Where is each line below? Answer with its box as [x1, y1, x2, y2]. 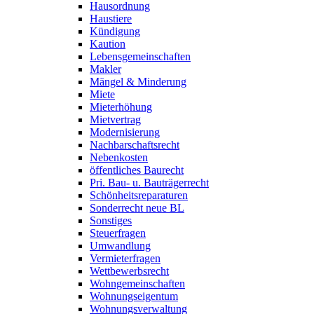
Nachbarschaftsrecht [90, 139, 179, 151]
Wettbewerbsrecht [90, 265, 169, 277]
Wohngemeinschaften [90, 278, 185, 289]
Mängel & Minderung [90, 76, 186, 88]
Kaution [90, 38, 125, 50]
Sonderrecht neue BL [90, 202, 184, 214]
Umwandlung [90, 240, 151, 252]
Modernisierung [90, 126, 160, 138]
